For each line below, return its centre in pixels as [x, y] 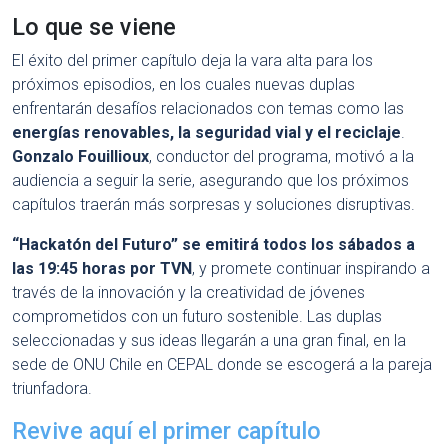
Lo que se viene [94, 27]
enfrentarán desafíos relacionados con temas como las [208, 109]
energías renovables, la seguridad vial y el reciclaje [206, 133]
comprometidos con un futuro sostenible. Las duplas [197, 317]
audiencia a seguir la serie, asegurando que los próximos [210, 181]
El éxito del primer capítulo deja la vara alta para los [192, 61]
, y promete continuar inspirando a [311, 269]
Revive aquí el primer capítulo [166, 431]
